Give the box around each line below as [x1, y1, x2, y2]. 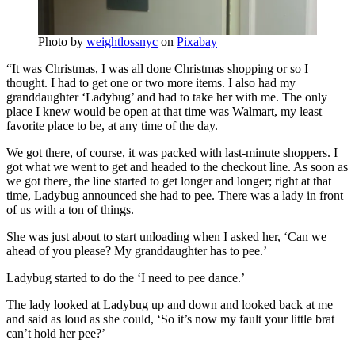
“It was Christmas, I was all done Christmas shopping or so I [6, 61, 308, 75]
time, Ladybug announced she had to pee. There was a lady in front [6, 188, 343, 202]
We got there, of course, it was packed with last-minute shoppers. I [6, 145, 338, 159]
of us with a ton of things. [6, 202, 134, 216]
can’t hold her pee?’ [6, 326, 105, 340]
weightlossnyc [86, 34, 158, 48]
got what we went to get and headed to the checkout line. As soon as [6, 159, 348, 174]
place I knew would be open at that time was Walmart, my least [6, 104, 322, 118]
